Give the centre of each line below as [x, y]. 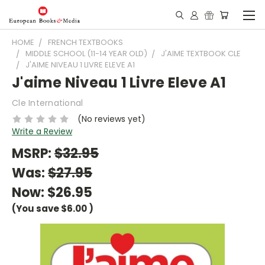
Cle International [48, 103]
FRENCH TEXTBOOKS [85, 42]
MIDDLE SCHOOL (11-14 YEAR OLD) [86, 54]
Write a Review [42, 131]
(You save [35, 208]
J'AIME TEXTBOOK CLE [201, 54]
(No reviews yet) [111, 119]
